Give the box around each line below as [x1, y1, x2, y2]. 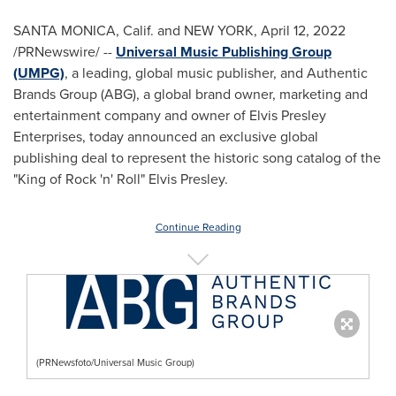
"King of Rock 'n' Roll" [13, 169, 148, 189]
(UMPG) [13, 63, 65, 83]
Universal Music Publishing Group [116, 42, 331, 62]
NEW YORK [184, 20, 254, 41]
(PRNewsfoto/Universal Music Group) [36, 354, 194, 369]
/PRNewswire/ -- [13, 42, 116, 62]
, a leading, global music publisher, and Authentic [65, 63, 368, 83]
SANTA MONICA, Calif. [13, 20, 154, 41]
